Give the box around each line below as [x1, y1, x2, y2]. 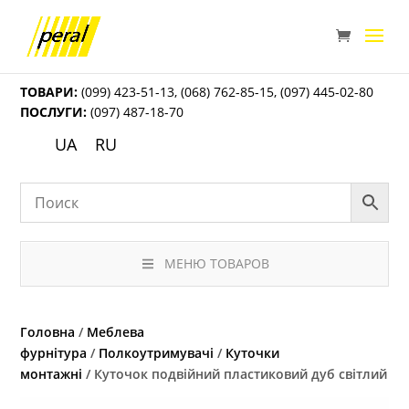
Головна [20, 323, 76, 341]
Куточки [225, 344, 280, 362]
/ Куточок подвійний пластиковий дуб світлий [82, 365, 388, 383]
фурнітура [20, 344, 88, 362]
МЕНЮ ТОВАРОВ [163, 255, 269, 273]
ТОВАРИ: [20, 83, 79, 100]
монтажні [20, 365, 83, 383]
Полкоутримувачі [99, 344, 215, 362]
